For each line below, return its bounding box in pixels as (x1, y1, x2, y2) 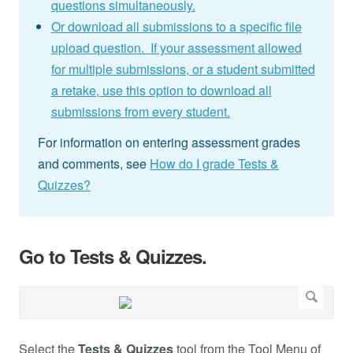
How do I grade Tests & (150, 154, 279, 173)
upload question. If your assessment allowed (50, 39, 302, 58)
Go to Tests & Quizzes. (19, 243, 206, 270)
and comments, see (38, 154, 150, 173)
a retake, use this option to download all (50, 81, 272, 100)
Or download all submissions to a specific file (50, 17, 302, 36)
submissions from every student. (50, 102, 230, 121)
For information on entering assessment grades (38, 133, 300, 152)
